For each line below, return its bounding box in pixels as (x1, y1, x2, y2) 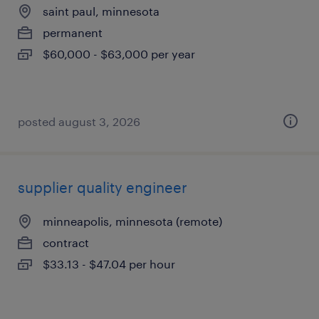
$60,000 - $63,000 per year (43, 47, 195, 61)
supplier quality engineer (18, 179, 187, 196)
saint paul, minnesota (43, 4, 159, 18)
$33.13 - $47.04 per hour (43, 257, 175, 271)
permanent (43, 26, 103, 39)
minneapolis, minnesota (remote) (43, 214, 222, 228)
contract (43, 236, 89, 249)
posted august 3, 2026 (18, 115, 140, 128)
